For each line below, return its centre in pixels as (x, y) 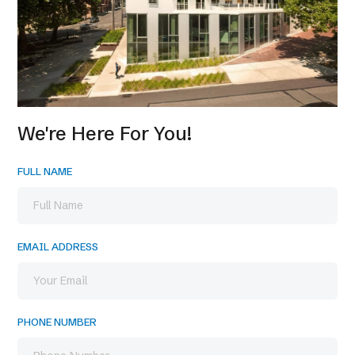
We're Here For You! (105, 134)
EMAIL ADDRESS (58, 247)
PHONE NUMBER (57, 322)
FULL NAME (45, 172)
